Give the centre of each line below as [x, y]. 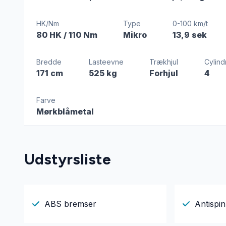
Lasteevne [106, 62]
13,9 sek [190, 35]
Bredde [49, 62]
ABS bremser [70, 204]
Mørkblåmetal [65, 111]
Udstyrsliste [68, 159]
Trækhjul [164, 62]
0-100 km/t [190, 23]
